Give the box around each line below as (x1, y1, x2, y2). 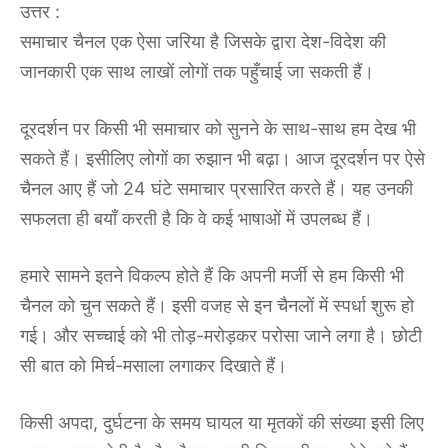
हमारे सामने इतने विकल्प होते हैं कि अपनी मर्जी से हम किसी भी (20, 265, 404, 287)
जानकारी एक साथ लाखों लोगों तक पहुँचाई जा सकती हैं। (20, 61, 374, 83)
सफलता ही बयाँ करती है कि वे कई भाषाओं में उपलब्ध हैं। (20, 208, 373, 230)
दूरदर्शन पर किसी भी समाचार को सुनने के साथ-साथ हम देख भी (20, 118, 416, 140)
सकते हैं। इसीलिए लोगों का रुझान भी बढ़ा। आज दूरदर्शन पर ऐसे (20, 148, 425, 170)
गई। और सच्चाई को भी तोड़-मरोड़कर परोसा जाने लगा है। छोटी (20, 325, 422, 347)
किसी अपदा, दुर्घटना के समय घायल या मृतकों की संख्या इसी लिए (20, 412, 424, 434)
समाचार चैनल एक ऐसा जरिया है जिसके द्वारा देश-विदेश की (20, 31, 386, 53)
